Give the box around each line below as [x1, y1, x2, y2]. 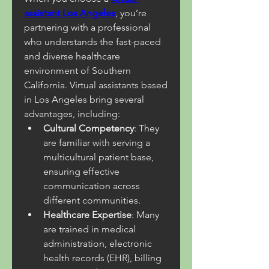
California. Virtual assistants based [24, 79, 168, 91]
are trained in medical [43, 223, 136, 235]
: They [134, 122, 159, 134]
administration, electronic [43, 238, 152, 249]
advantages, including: [24, 108, 120, 119]
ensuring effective [43, 166, 119, 177]
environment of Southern [24, 65, 131, 76]
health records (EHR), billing [43, 252, 162, 264]
